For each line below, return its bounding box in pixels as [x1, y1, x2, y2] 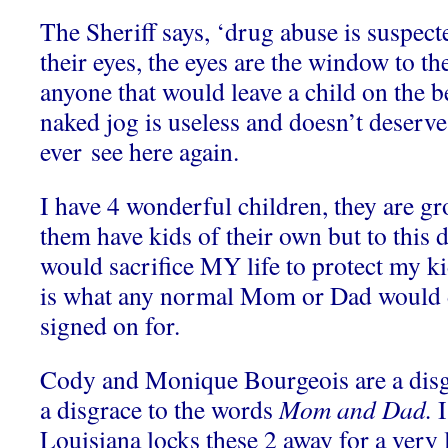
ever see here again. [40, 134, 239, 168]
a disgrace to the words [40, 392, 279, 426]
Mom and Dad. [279, 392, 432, 426]
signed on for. [40, 308, 180, 342]
